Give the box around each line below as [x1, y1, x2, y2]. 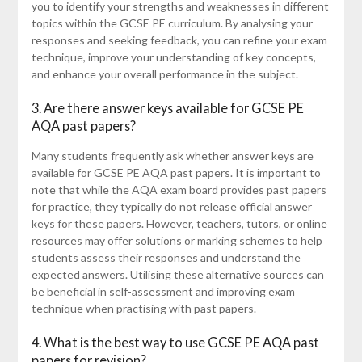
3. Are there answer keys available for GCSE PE [31, 100, 304, 116]
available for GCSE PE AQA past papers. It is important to [31, 166, 321, 180]
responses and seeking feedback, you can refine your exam [31, 33, 327, 48]
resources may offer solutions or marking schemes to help [31, 234, 322, 248]
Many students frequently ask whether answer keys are [31, 149, 314, 163]
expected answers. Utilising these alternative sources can [31, 267, 324, 282]
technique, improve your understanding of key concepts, [31, 50, 316, 65]
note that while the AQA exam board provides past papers [31, 183, 326, 197]
